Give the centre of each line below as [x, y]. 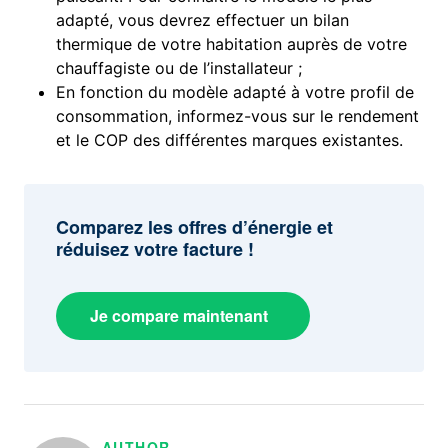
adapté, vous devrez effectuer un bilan [203, 20]
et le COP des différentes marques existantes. [230, 140]
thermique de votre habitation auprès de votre [232, 44]
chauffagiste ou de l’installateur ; [179, 68]
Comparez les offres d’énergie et [195, 227]
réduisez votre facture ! [155, 249]
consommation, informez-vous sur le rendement [238, 116]
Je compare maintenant [179, 316]
